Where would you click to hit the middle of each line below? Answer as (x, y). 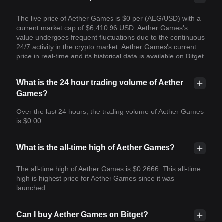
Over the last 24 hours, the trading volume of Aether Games (110, 111)
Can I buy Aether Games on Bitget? (82, 214)
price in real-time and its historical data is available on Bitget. (111, 56)
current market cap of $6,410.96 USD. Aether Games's (102, 28)
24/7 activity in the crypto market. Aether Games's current (106, 46)
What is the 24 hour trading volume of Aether (100, 82)
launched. (32, 188)
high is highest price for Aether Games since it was (95, 178)
